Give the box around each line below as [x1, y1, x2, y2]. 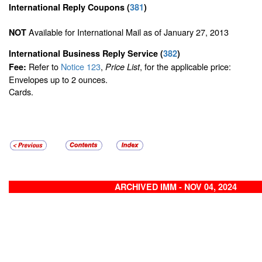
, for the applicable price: [140, 60, 231, 73]
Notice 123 [58, 60, 101, 73]
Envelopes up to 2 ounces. [9, 73, 108, 85]
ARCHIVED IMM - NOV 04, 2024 [114, 181, 237, 193]
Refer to [29, 60, 58, 73]
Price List [105, 60, 140, 73]
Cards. [9, 85, 33, 98]
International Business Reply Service [9, 47, 160, 59]
